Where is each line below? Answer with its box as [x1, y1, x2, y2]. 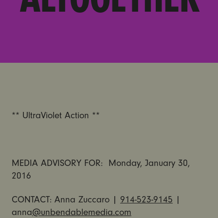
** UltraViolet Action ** [11, 110, 100, 121]
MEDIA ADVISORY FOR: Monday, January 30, [11, 158, 190, 169]
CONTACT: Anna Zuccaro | [11, 194, 120, 205]
